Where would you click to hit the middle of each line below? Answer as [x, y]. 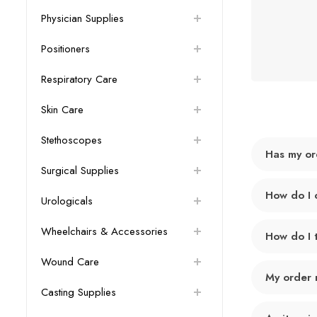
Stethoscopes [71, 140]
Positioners [65, 49]
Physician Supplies [82, 19]
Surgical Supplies [80, 171]
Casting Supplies [79, 293]
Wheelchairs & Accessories [104, 232]
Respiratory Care [79, 80]
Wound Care [70, 262]
